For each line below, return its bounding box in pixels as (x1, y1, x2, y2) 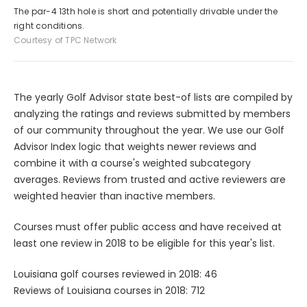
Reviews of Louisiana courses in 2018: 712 (14, 283, 205, 297)
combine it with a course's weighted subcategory (14, 156, 251, 170)
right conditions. (14, 19, 85, 32)
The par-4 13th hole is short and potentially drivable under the (14, 5, 278, 17)
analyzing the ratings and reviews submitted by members (14, 106, 291, 121)
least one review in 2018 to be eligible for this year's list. (14, 236, 275, 250)
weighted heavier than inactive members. (14, 188, 215, 203)
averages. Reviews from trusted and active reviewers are (14, 172, 286, 186)
